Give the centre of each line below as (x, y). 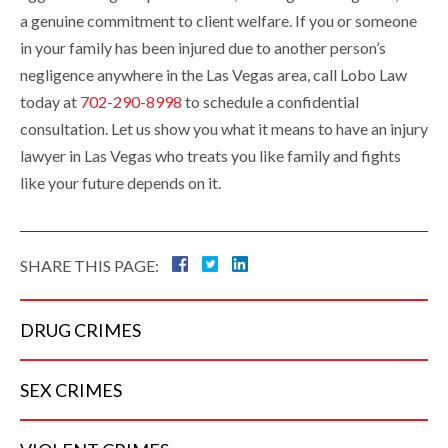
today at (50, 102)
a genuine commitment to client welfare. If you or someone (218, 21)
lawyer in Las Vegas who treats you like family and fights (210, 156)
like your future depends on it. (120, 183)
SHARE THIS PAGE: (89, 266)
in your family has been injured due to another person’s (203, 48)
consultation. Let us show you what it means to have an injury (224, 129)
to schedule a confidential (270, 102)
